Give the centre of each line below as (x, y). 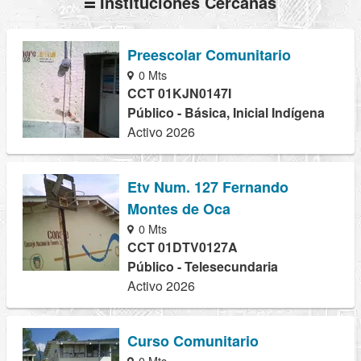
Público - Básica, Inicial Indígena (226, 112)
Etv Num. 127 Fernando (208, 187)
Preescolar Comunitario (209, 54)
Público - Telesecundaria (203, 266)
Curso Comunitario (193, 340)
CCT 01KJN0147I (179, 93)
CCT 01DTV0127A (183, 247)
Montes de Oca (179, 208)
